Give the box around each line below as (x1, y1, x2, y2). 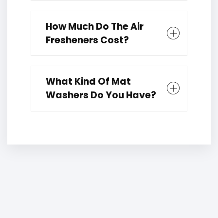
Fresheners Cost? (46, 33, 129, 47)
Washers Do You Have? (46, 88, 156, 102)
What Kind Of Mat (46, 74, 131, 88)
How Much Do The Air (46, 19, 144, 33)
